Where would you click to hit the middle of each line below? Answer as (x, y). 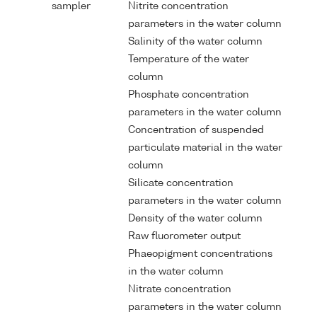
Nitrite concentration (178, 7)
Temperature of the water (189, 60)
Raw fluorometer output (184, 237)
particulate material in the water (205, 148)
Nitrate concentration (180, 290)
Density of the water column (195, 219)
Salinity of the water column (195, 42)
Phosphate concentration (189, 95)
